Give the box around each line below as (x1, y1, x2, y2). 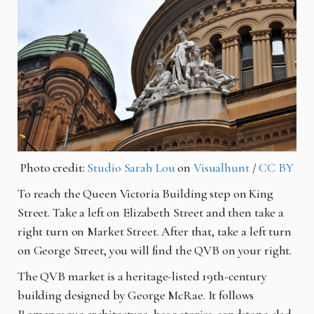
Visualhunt (191, 159, 250, 175)
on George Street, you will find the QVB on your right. (18, 242, 292, 258)
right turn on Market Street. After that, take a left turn (18, 223, 292, 239)
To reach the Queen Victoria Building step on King (18, 185, 273, 201)
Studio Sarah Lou (84, 159, 175, 175)
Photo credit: (20, 159, 85, 175)
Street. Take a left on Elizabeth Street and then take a (18, 204, 285, 220)
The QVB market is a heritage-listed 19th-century (18, 268, 267, 284)
